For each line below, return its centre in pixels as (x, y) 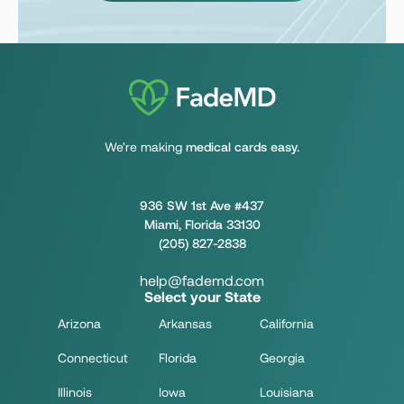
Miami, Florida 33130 (202, 224)
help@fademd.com (202, 280)
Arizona (79, 323)
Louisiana (287, 392)
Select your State (202, 296)
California (287, 323)
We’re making (143, 147)
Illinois (75, 392)
